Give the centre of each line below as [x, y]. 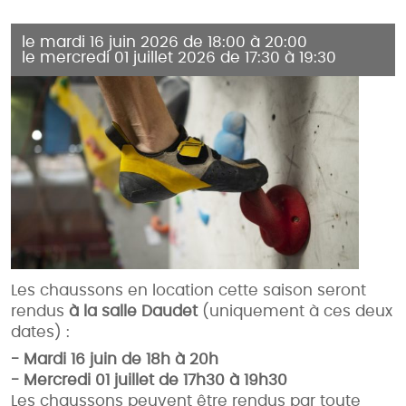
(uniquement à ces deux [295, 312]
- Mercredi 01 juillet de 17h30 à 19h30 [149, 381]
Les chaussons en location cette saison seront [188, 291]
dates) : [40, 333]
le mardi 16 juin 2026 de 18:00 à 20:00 [164, 43]
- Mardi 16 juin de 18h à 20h [115, 360]
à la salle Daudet [133, 312]
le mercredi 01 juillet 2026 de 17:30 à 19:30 [179, 58]
